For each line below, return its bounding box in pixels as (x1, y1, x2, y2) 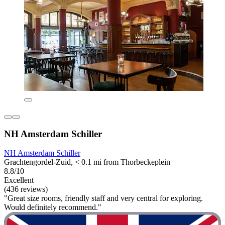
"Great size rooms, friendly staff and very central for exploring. (4, 194, 203, 203)
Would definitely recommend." (4, 203, 101, 212)
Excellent (4, 176, 34, 185)
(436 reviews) (4, 185, 48, 194)
